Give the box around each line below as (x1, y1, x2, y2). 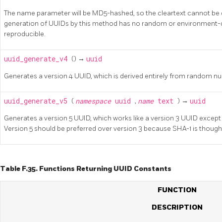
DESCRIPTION (151, 203, 203, 212)
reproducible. (4, 29, 46, 38)
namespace (75, 96, 115, 106)
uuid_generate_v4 (4, 54, 71, 63)
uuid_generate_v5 (4, 96, 71, 106)
